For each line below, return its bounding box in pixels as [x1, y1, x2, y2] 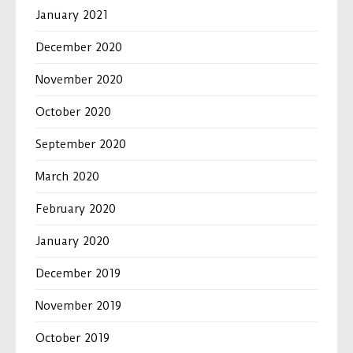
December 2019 [35, 266, 121, 281]
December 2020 [35, 40, 122, 55]
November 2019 [35, 299, 121, 314]
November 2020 [35, 72, 123, 87]
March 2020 [35, 169, 99, 184]
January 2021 [35, 8, 108, 23]
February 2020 [35, 202, 116, 217]
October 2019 [35, 331, 110, 346]
